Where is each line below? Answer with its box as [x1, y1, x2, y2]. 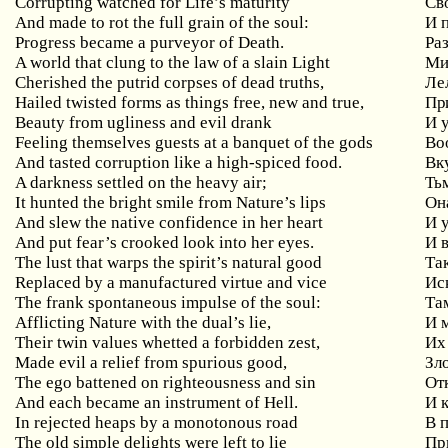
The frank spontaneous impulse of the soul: [15, 293, 322, 312]
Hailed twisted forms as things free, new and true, [15, 93, 365, 112]
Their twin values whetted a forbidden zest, [15, 333, 321, 352]
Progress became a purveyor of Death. [15, 33, 285, 52]
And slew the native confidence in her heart [15, 213, 324, 232]
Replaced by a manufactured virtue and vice [15, 273, 328, 292]
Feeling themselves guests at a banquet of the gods [15, 133, 374, 152]
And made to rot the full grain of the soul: [15, 13, 310, 32]
